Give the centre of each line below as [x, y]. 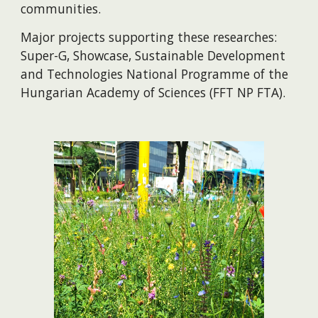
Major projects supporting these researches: [149, 37]
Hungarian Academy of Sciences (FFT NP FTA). [153, 92]
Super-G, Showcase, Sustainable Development [153, 55]
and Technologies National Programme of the [155, 73]
